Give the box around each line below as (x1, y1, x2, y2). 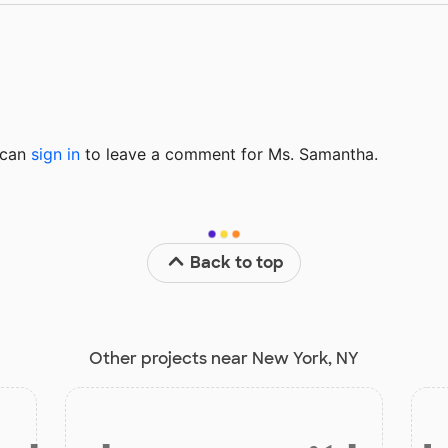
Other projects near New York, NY (89, 348, 359, 370)
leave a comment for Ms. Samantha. (101, 144, 378, 165)
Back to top (190, 252, 285, 274)
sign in (31, 144, 80, 165)
